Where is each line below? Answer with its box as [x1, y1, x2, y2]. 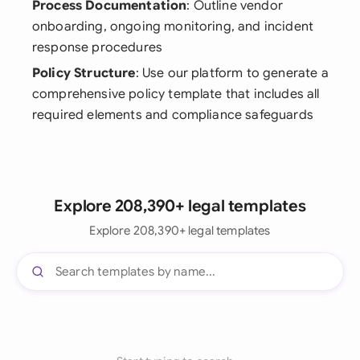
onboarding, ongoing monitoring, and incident [32, 18, 314, 35]
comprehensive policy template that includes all [32, 86, 320, 102]
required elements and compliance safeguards [32, 107, 313, 123]
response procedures [32, 39, 163, 55]
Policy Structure [32, 65, 136, 81]
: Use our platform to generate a [135, 65, 329, 81]
